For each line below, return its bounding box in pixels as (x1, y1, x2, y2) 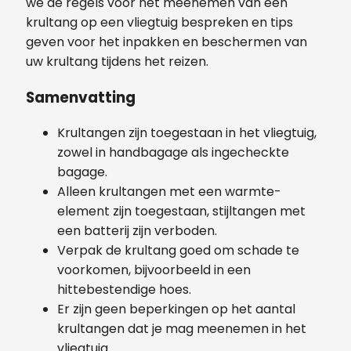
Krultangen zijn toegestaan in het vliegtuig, (57, 124, 317, 143)
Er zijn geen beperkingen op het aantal (57, 300, 295, 319)
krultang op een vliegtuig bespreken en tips (26, 13, 293, 31)
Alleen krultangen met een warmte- (57, 183, 281, 201)
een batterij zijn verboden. (57, 222, 217, 241)
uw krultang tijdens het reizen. (26, 52, 208, 71)
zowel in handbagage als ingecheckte (57, 143, 289, 162)
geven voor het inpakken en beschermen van (26, 32, 307, 51)
